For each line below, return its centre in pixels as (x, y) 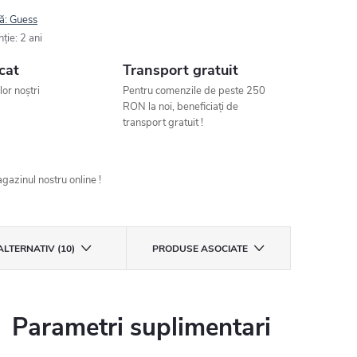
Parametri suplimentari (141, 327)
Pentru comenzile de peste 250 (194, 90)
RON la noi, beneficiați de (181, 106)
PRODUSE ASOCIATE (200, 248)
